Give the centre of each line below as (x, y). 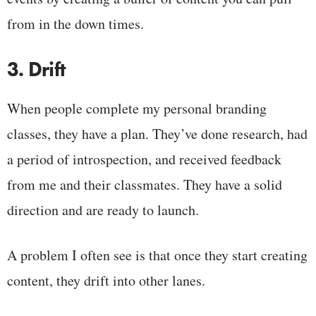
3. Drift (37, 69)
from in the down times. (75, 23)
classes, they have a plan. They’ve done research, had (157, 133)
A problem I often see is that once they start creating (157, 255)
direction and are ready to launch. (103, 209)
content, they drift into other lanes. (106, 280)
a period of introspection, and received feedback (144, 159)
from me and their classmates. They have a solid (145, 184)
